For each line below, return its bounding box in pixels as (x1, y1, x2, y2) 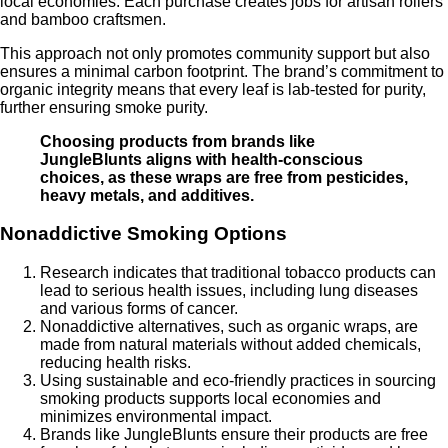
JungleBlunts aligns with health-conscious (40, 150, 363, 168)
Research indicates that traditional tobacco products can (40, 264, 436, 282)
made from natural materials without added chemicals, (40, 336, 421, 354)
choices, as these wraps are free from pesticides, (40, 168, 408, 186)
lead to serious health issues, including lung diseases (40, 282, 418, 300)
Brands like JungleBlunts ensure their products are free (40, 426, 428, 444)
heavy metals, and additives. (40, 186, 254, 204)
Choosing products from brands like (40, 132, 315, 150)
